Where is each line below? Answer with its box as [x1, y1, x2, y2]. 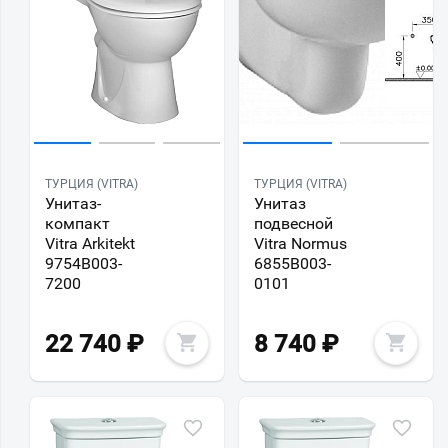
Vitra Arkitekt [45, 233, 135, 253]
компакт [45, 213, 110, 233]
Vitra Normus [254, 233, 347, 253]
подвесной [254, 213, 333, 233]
